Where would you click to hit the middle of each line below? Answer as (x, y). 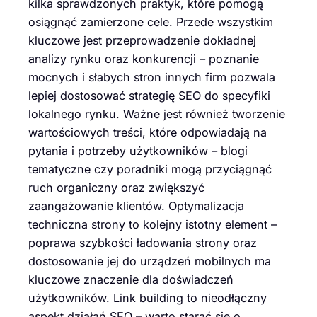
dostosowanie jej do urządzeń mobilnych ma (150, 261)
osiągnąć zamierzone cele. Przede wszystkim (151, 22)
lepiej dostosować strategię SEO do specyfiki (149, 95)
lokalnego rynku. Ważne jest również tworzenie (157, 114)
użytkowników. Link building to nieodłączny (148, 298)
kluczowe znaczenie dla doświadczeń (131, 279)
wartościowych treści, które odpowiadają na (148, 132)
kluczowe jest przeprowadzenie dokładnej (142, 40)
